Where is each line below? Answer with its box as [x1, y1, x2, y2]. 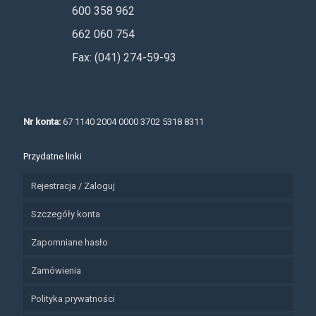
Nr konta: [23, 116, 61, 128]
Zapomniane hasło [31, 237, 108, 248]
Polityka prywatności [31, 293, 115, 305]
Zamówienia [31, 265, 81, 276]
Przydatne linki [23, 151, 82, 162]
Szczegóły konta [31, 209, 100, 220]
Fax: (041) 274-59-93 [72, 51, 176, 65]
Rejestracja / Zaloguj [31, 181, 115, 192]
